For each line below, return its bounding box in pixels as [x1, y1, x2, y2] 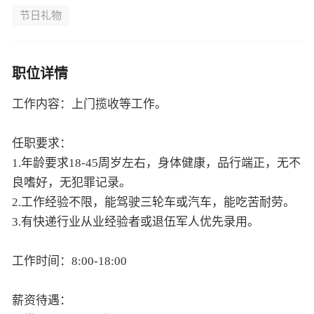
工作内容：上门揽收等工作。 [12, 97, 167, 111]
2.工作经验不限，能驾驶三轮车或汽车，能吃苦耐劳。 [12, 196, 295, 209]
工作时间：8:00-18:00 [12, 254, 127, 268]
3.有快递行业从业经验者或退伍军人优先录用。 [12, 215, 259, 228]
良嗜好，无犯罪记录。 [12, 176, 131, 189]
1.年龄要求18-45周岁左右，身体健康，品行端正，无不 [12, 156, 301, 170]
